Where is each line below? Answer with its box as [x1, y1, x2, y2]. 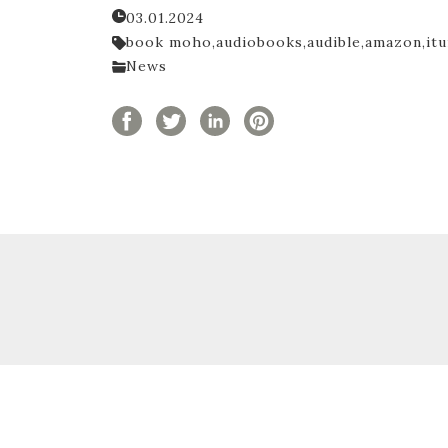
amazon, [365, 33, 426, 51]
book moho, [126, 33, 216, 51]
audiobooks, [216, 33, 307, 51]
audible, [307, 33, 365, 51]
